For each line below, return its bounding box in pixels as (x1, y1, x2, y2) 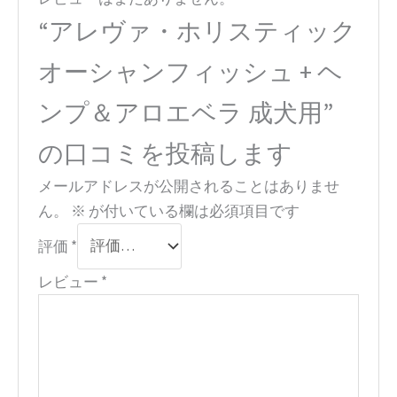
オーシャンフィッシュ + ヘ (38, 55, 344, 88)
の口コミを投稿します (38, 136, 293, 169)
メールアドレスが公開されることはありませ (38, 175, 340, 196)
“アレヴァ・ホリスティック (38, 14, 357, 47)
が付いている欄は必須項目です (86, 200, 300, 221)
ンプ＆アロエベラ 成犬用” (38, 96, 334, 128)
